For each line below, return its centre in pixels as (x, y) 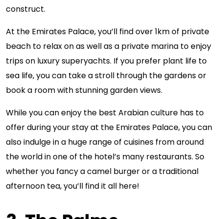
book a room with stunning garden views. (84, 90)
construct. (26, 9)
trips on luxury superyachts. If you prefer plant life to (106, 61)
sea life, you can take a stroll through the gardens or (106, 76)
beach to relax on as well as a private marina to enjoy (109, 46)
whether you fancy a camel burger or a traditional (102, 171)
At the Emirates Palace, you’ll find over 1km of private (108, 32)
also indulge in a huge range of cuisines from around (105, 142)
